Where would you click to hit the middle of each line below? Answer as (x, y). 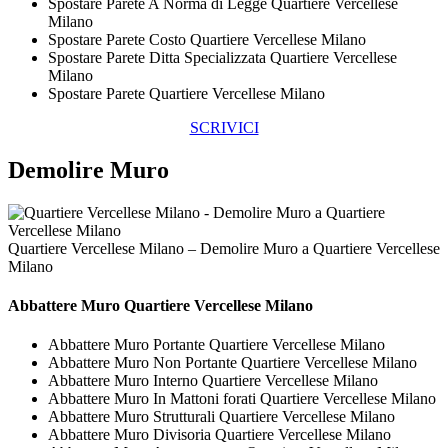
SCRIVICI (224, 128)
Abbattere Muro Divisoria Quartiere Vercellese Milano (219, 435)
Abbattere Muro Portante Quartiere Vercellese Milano (216, 345)
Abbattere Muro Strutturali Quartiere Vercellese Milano (221, 417)
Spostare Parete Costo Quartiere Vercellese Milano (207, 40)
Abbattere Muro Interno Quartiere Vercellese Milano (213, 381)
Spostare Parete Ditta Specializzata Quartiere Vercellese (222, 58)
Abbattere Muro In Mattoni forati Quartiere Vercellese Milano (242, 399)
